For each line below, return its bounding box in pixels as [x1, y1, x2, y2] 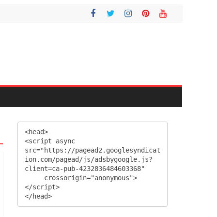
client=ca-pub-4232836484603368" [25, 165, 145, 173]
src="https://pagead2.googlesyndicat [25, 146, 160, 155]
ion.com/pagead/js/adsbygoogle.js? [25, 155, 153, 164]
